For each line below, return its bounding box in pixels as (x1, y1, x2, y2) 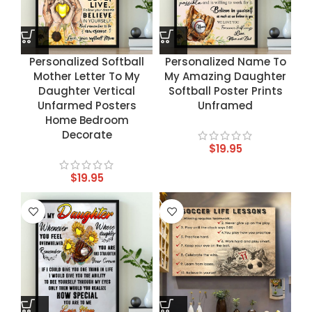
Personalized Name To (164, 54, 286, 70)
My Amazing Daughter (164, 69, 286, 84)
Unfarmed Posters (37, 98, 136, 114)
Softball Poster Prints (168, 84, 283, 99)
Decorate (61, 127, 112, 143)
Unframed (198, 98, 253, 114)
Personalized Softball (29, 54, 144, 70)
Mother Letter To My (33, 69, 140, 84)
